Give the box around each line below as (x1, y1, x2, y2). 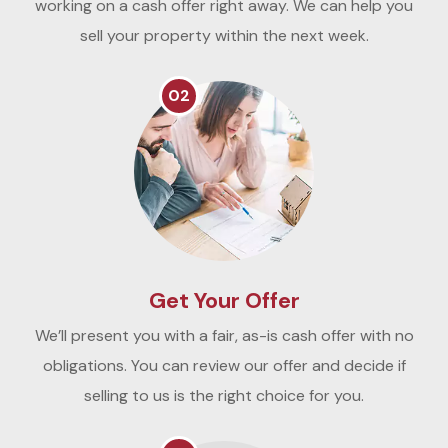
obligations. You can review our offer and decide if (42, 355, 406, 377)
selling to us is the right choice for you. (84, 385, 364, 407)
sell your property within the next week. (79, 25, 369, 47)
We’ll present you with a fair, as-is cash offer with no (34, 325, 414, 347)
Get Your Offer (148, 286, 300, 316)
